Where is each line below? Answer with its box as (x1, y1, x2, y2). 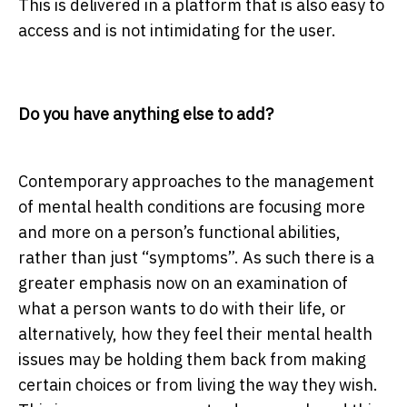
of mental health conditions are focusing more (18, 196, 365, 218)
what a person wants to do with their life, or (18, 298, 346, 320)
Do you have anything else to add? (18, 104, 273, 125)
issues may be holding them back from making (18, 349, 366, 371)
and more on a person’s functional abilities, (18, 222, 341, 243)
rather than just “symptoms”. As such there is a (18, 247, 374, 269)
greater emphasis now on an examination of (18, 273, 348, 294)
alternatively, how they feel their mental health (18, 323, 372, 345)
